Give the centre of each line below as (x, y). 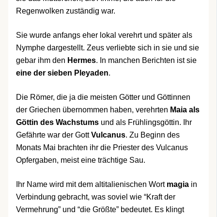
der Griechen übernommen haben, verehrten (93, 110)
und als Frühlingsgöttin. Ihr (145, 123)
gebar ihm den (41, 61)
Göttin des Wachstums (57, 123)
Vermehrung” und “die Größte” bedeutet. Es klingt (100, 210)
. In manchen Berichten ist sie (146, 61)
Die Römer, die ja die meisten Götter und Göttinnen (103, 97)
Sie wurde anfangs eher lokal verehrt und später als (104, 35)
